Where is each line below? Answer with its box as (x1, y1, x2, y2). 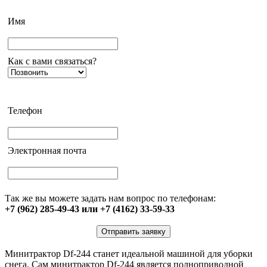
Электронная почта (8, 145, 86, 156)
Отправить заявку (101, 227, 166, 237)
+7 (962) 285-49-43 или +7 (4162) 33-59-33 (5, 204, 175, 215)
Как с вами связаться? (8, 56, 97, 67)
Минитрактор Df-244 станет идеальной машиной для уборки (5, 249, 253, 259)
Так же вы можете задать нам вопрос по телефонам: (5, 193, 216, 204)
